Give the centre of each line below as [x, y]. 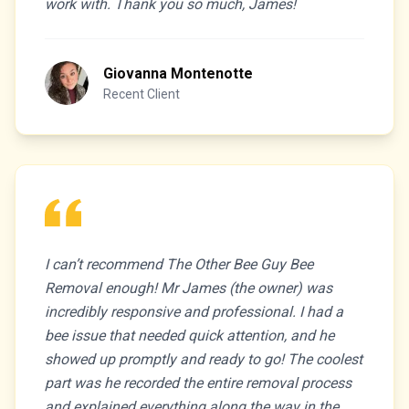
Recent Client [142, 94]
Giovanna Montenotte [178, 73]
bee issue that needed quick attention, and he [189, 336]
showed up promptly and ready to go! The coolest [204, 359]
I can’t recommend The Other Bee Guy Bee [179, 264]
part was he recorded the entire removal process [198, 383]
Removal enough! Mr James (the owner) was [189, 288]
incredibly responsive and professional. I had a [194, 312]
